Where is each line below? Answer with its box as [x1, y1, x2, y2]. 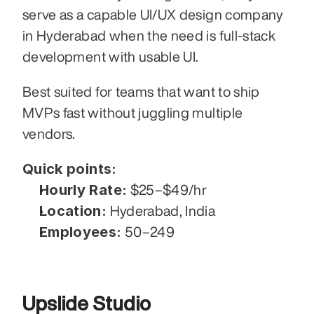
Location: [39, 203, 107, 220]
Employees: [39, 224, 122, 241]
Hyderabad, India [107, 203, 216, 219]
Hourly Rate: [39, 182, 128, 199]
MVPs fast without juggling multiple [22, 105, 243, 121]
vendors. [22, 126, 76, 142]
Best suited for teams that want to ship [22, 84, 260, 100]
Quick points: [22, 161, 117, 178]
